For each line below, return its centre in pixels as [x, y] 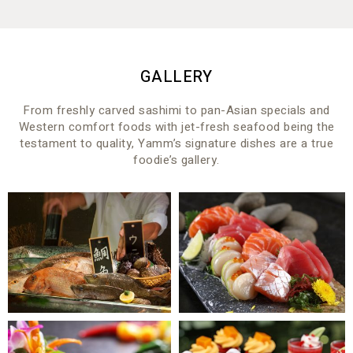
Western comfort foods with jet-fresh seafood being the [176, 126]
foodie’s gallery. [176, 160]
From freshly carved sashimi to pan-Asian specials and [176, 110]
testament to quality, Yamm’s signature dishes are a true [176, 143]
